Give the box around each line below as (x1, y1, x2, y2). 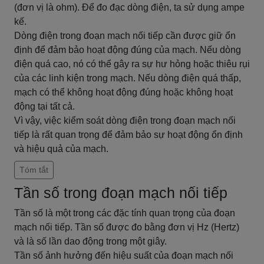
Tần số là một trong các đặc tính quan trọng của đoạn (14, 208, 235, 218)
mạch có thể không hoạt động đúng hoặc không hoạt (14, 87, 233, 97)
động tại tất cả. (14, 101, 75, 111)
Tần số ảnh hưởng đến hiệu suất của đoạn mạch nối (14, 250, 233, 260)
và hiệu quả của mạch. (14, 144, 108, 154)
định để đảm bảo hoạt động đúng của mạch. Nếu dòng (14, 45, 241, 55)
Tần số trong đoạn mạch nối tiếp (14, 184, 227, 201)
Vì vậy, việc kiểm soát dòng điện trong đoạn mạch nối (14, 115, 236, 126)
